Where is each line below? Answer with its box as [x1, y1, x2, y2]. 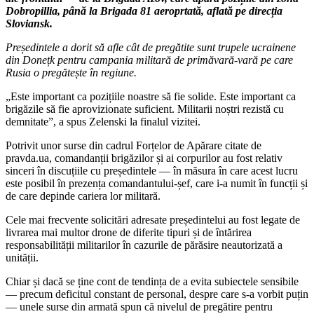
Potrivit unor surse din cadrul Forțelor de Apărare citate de [6, 139, 261, 151]
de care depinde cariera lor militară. [6, 189, 161, 202]
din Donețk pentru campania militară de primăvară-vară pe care [6, 53, 293, 66]
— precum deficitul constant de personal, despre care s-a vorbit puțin [6, 287, 308, 300]
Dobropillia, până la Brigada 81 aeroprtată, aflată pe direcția [6, 4, 282, 17]
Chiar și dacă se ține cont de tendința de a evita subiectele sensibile [6, 275, 299, 287]
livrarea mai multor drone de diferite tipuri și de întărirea [6, 226, 252, 238]
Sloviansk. [6, 17, 53, 29]
